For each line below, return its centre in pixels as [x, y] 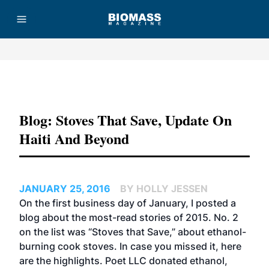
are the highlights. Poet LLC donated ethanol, [123, 261]
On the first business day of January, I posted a [128, 203]
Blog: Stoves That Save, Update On [125, 120]
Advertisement [134, 83]
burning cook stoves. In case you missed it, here [130, 246]
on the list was [54, 232]
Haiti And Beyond [74, 138]
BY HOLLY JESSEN [164, 189]
